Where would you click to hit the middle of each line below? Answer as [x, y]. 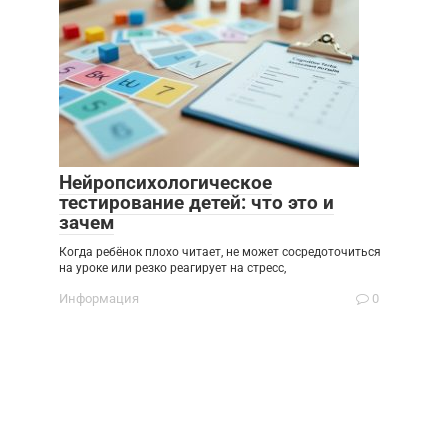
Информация [99, 298]
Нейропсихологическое [165, 182]
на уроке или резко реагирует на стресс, [172, 268]
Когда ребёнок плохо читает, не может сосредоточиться [220, 252]
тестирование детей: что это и [196, 202]
